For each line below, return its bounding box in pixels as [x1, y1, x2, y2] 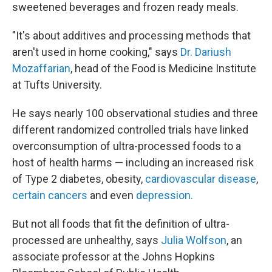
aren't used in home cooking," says [12, 46, 180, 58]
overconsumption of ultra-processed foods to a [12, 140, 241, 152]
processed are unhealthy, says [12, 234, 161, 246]
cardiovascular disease [145, 172, 256, 185]
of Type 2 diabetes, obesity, [12, 172, 145, 185]
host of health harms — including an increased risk [12, 156, 254, 169]
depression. [136, 189, 193, 202]
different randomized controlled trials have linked [12, 123, 248, 136]
